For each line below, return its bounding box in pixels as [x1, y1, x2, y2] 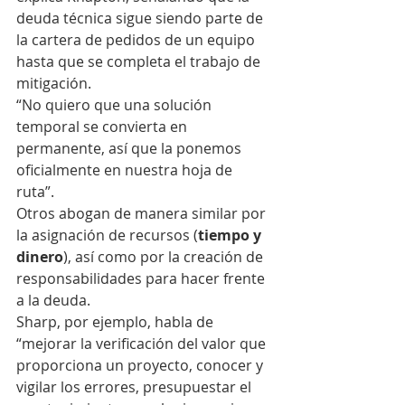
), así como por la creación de [63, 247, 267, 267]
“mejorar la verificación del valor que [16, 334, 269, 353]
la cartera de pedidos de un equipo [16, 30, 259, 50]
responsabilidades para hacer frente [16, 268, 268, 288]
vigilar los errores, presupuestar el [16, 377, 255, 397]
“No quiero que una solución [16, 95, 215, 115]
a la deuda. [16, 290, 90, 310]
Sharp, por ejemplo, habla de [16, 312, 217, 332]
